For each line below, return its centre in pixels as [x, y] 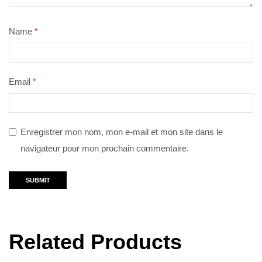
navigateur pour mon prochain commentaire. [105, 148]
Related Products [95, 242]
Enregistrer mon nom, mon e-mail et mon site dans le [122, 132]
